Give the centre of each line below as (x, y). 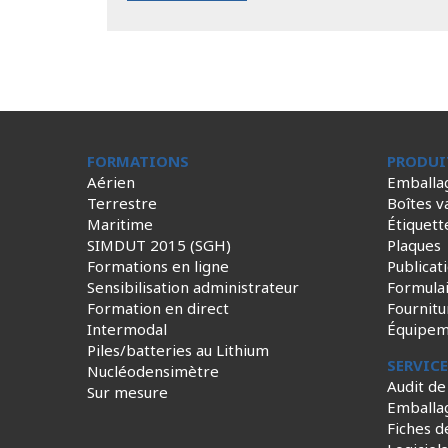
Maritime (120, 224)
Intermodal (127, 329)
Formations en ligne (158, 266)
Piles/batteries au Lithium (178, 350)
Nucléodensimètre (153, 371)
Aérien (111, 182)
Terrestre (122, 203)
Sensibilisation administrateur (193, 287)
